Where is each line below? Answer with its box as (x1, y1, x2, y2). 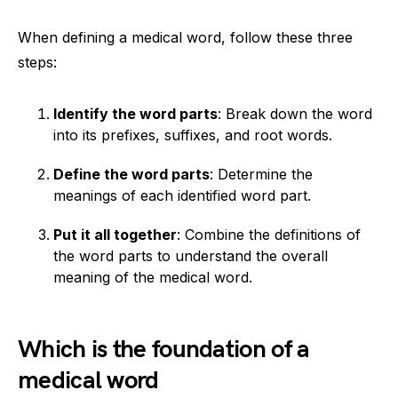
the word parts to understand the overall (53, 247, 328, 265)
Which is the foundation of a (18, 335, 310, 364)
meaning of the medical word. (53, 268, 252, 286)
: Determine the (210, 165, 313, 183)
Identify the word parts (53, 105, 218, 123)
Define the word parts (53, 165, 210, 183)
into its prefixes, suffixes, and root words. (53, 126, 332, 144)
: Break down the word (218, 105, 372, 123)
